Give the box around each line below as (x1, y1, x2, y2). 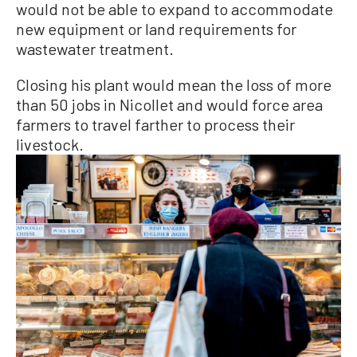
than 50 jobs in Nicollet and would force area (16, 94, 323, 114)
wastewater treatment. (16, 38, 174, 58)
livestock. (16, 134, 84, 154)
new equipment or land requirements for (16, 18, 296, 38)
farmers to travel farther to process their (16, 114, 295, 134)
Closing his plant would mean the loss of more (16, 74, 331, 94)
